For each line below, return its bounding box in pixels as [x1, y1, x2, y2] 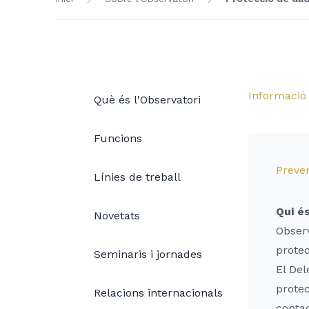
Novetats [94, 209, 140, 222]
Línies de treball [94, 170, 181, 183]
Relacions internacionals [94, 286, 223, 299]
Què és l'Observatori [94, 93, 201, 106]
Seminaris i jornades [94, 248, 202, 261]
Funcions [94, 132, 142, 145]
